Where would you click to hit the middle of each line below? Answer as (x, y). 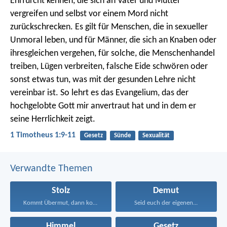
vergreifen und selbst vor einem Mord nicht (89, 14)
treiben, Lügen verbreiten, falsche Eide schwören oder (109, 67)
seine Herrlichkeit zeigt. (53, 120)
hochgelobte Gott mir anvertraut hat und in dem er (103, 106)
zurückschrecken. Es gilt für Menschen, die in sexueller (109, 27)
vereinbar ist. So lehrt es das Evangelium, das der (99, 93)
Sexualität (156, 136)
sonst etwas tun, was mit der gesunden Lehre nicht (103, 80)
